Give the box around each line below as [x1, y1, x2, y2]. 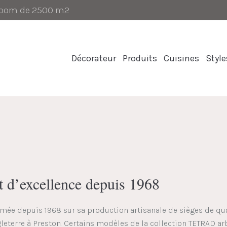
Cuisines [164, 53, 199, 64]
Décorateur [71, 53, 116, 64]
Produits [123, 53, 157, 64]
